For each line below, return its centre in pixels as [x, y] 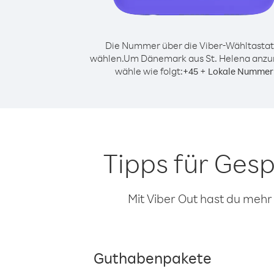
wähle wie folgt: [149, 71]
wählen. [106, 58]
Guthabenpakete [153, 257]
